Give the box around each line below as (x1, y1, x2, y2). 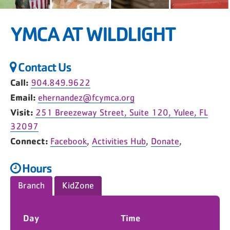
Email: (10, 91, 38, 103)
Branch (18, 181, 45, 190)
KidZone (62, 181, 94, 190)
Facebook (50, 137, 87, 146)
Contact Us (16, 59, 71, 74)
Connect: (10, 135, 50, 146)
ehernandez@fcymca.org (38, 93, 135, 103)
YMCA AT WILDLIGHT (10, 21, 176, 46)
